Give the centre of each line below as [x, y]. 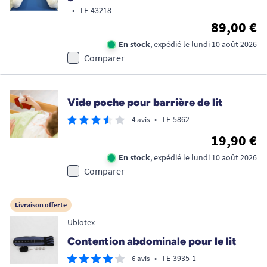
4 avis [141, 120]
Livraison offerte [41, 205]
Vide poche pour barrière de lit [145, 103]
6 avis [141, 259]
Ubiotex [81, 223]
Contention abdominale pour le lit [152, 242]
